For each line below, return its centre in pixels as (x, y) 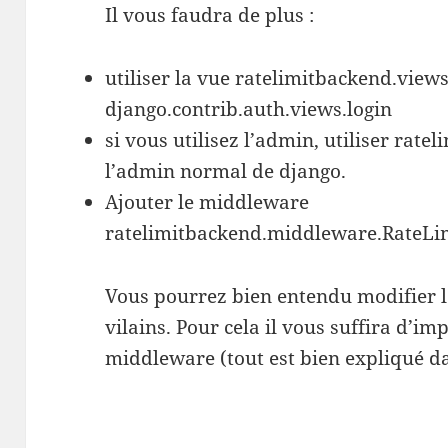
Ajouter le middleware (207, 201)
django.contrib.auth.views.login (249, 108)
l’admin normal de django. (226, 170)
